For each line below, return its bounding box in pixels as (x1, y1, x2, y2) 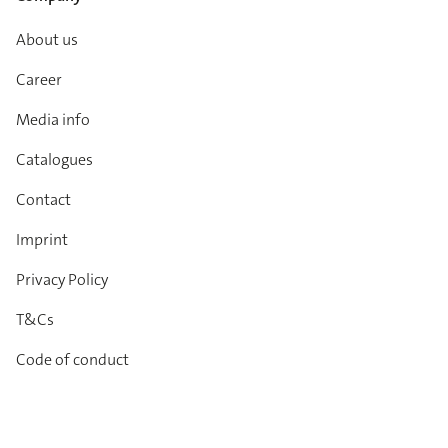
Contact (16, 189, 71, 211)
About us (16, 29, 78, 51)
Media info (16, 109, 90, 131)
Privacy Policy (16, 269, 108, 291)
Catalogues (16, 149, 93, 171)
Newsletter (16, 421, 93, 443)
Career (16, 69, 62, 91)
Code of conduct (16, 349, 129, 371)
